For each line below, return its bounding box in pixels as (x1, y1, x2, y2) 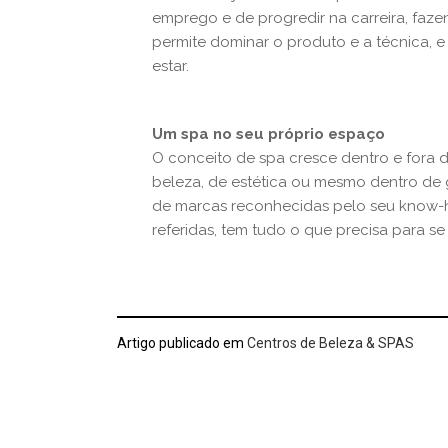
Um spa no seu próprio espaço (152, 125, 385, 143)
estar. (152, 57, 189, 75)
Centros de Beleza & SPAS (244, 335, 414, 351)
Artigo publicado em (117, 335, 244, 351)
